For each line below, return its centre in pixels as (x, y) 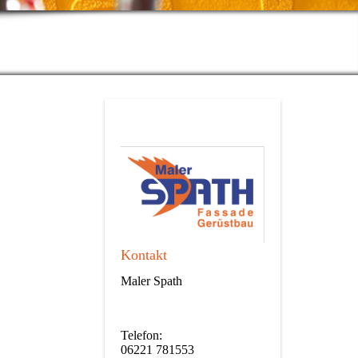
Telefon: (141, 335)
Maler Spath (151, 280)
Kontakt (144, 255)
